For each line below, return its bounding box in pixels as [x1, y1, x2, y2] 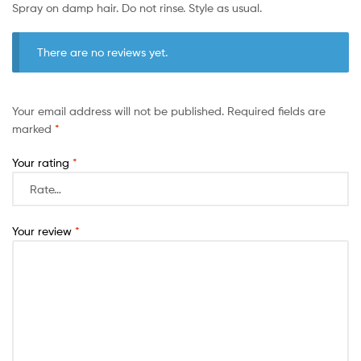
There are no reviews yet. [37, 45, 168, 60]
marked [12, 122, 55, 136]
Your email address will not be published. [12, 104, 224, 118]
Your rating [12, 155, 73, 169]
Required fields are [227, 104, 326, 118]
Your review [12, 224, 75, 239]
